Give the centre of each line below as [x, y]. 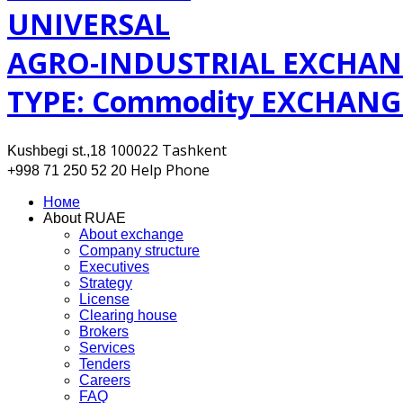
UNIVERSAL [89, 24]
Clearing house [128, 315]
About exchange [131, 234]
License [104, 299]
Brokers [104, 331]
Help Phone [170, 170]
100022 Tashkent [168, 150]
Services [107, 347]
